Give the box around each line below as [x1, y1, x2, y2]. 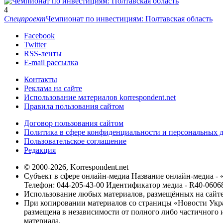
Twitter [24, 40, 46, 49]
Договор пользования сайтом [24, 119, 123, 128]
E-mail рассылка [24, 58, 78, 67]
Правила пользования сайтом [24, 102, 124, 111]
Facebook [24, 31, 55, 40]
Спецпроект [4, 14, 46, 23]
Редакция [24, 146, 56, 155]
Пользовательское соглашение [24, 137, 126, 146]
